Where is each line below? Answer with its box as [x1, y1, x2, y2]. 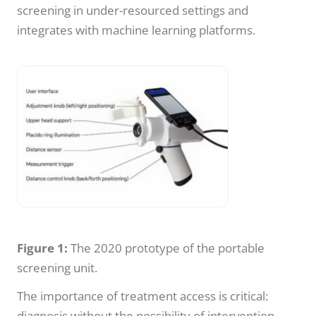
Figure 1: [17, 239, 68, 256]
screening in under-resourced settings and [17, 2, 248, 19]
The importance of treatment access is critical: [17, 287, 268, 304]
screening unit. [17, 259, 97, 276]
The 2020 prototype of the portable [68, 239, 265, 256]
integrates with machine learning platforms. [17, 22, 255, 39]
